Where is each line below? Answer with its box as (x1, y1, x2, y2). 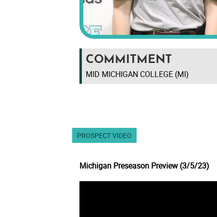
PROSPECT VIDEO (77, 131, 132, 140)
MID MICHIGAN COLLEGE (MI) (86, 69, 189, 80)
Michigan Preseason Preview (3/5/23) (79, 160, 210, 171)
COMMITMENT (86, 54, 172, 66)
